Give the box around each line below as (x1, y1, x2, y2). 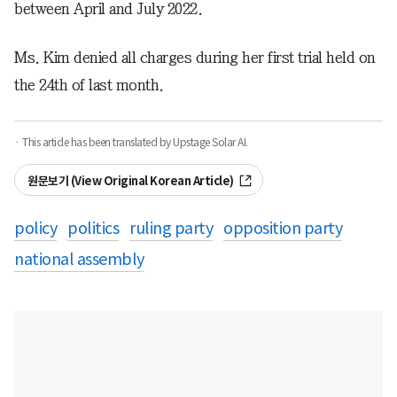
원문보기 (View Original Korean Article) (27, 173, 234, 189)
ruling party (129, 217, 213, 238)
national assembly (14, 248, 144, 269)
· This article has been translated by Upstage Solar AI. (14, 135, 248, 149)
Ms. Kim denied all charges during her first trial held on (14, 49, 376, 66)
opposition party (223, 217, 342, 238)
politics (67, 217, 119, 238)
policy (14, 217, 57, 238)
